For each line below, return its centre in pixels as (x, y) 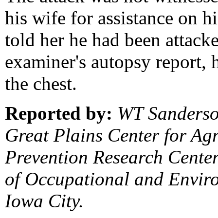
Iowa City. (44, 200)
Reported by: (59, 113)
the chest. (41, 83)
